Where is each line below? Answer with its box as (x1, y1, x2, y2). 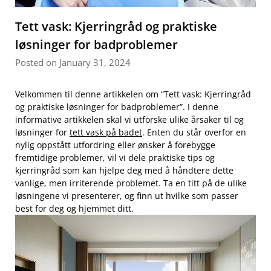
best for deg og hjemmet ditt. (15, 203, 134, 215)
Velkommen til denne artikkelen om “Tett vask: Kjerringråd (15, 88, 251, 100)
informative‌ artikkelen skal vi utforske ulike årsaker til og (15, 114, 244, 126)
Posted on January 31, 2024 (15, 56, 131, 69)
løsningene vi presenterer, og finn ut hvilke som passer (15, 190, 238, 202)
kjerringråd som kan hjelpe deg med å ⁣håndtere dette (15, 165, 233, 177)
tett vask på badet (70, 126, 142, 139)
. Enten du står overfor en (142, 126, 246, 139)
